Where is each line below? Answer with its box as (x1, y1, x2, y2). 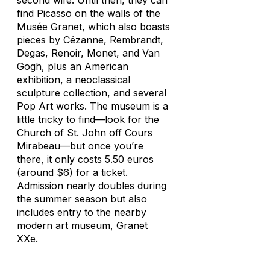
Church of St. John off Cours (17, 127, 152, 139)
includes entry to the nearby (17, 206, 146, 218)
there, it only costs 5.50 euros (17, 153, 154, 165)
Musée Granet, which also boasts (17, 20, 170, 33)
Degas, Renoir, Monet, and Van (17, 47, 160, 59)
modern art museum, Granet (17, 219, 148, 231)
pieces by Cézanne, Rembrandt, (17, 34, 163, 46)
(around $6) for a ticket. (17, 166, 128, 178)
